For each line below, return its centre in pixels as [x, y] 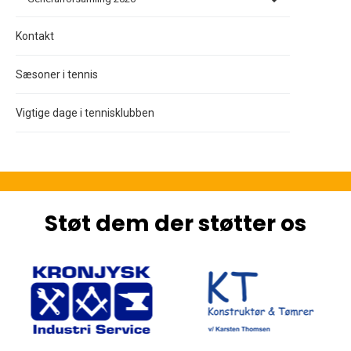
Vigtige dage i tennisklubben [85, 113]
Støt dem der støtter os [175, 224]
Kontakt [35, 36]
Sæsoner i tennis [57, 75]
